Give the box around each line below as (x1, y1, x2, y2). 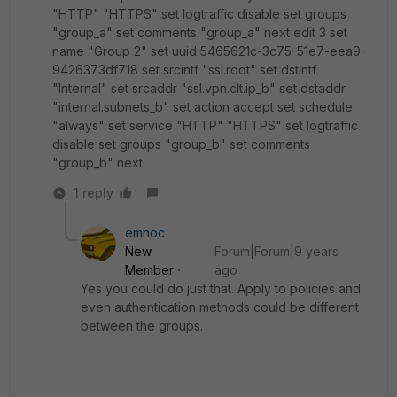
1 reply (74, 185, 113, 200)
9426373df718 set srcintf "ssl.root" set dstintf (52, 62, 316, 77)
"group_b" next (52, 155, 143, 170)
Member (125, 262, 174, 277)
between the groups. (81, 318, 203, 333)
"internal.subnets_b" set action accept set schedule (52, 99, 353, 114)
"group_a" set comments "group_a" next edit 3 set (52, 25, 347, 40)
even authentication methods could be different (81, 300, 359, 315)
